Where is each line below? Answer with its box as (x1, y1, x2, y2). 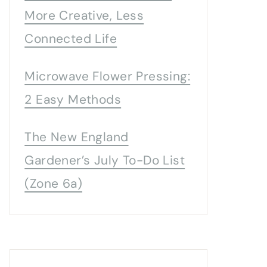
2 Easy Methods (24, 91, 122, 108)
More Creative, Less (24, 7, 144, 24)
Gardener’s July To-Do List (24, 152, 185, 169)
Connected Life (24, 30, 117, 48)
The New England (24, 129, 129, 146)
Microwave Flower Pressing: (24, 68, 191, 85)
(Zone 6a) (24, 175, 83, 193)
